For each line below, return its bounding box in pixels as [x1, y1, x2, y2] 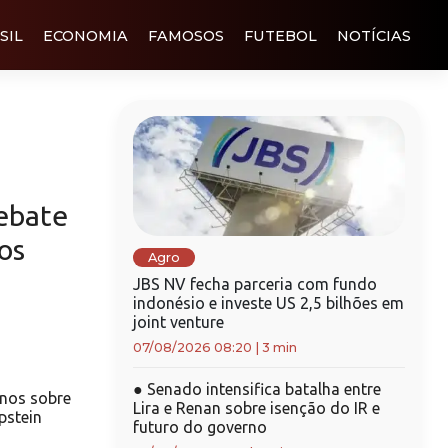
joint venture [132, 313, 224, 331]
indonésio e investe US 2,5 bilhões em [132, 294, 404, 312]
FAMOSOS [148, 26, 224, 45]
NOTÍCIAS [337, 26, 411, 45]
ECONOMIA [43, 26, 128, 45]
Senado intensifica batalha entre [142, 380, 381, 398]
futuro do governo [132, 418, 267, 436]
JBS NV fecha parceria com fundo [132, 275, 377, 293]
